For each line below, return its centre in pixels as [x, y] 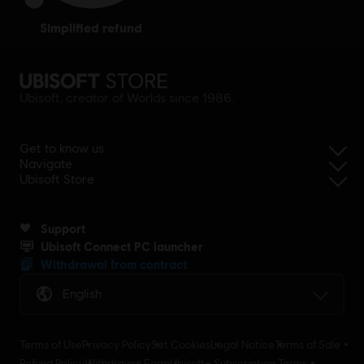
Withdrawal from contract [114, 264]
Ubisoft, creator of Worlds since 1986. [127, 98]
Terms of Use [51, 345]
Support [63, 229]
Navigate [46, 164]
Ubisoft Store [57, 180]
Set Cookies [181, 345]
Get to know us [62, 149]
